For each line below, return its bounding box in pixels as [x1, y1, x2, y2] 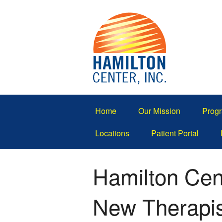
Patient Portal [151, 127, 199, 139]
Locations [95, 127, 129, 139]
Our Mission [138, 105, 180, 116]
